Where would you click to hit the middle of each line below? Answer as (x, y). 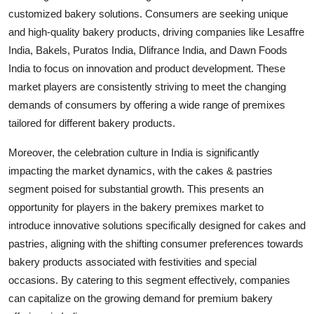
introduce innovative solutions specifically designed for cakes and (157, 225)
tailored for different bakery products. (92, 123)
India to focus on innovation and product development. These (147, 68)
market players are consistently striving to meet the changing (147, 86)
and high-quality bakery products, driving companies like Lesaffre (156, 32)
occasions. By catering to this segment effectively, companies (149, 280)
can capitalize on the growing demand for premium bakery (141, 298)
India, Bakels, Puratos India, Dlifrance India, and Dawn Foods (148, 50)
